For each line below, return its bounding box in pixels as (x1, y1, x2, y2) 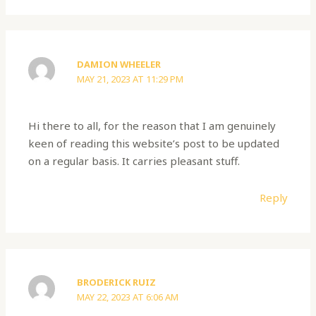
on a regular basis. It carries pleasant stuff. (28, 154, 241, 169)
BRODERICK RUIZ (77, 276, 157, 289)
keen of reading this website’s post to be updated (28, 136, 280, 151)
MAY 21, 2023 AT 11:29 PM (77, 72, 184, 85)
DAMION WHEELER (77, 57, 162, 71)
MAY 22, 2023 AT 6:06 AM (77, 291, 179, 304)
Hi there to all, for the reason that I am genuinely (28, 119, 276, 133)
